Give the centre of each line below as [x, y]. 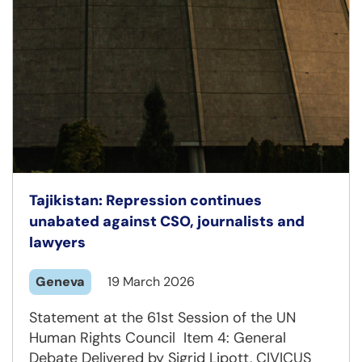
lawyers [57, 243]
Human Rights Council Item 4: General [158, 338]
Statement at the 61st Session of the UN [162, 318]
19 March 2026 [151, 282]
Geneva [60, 282]
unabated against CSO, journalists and [167, 222]
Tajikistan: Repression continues [145, 201]
